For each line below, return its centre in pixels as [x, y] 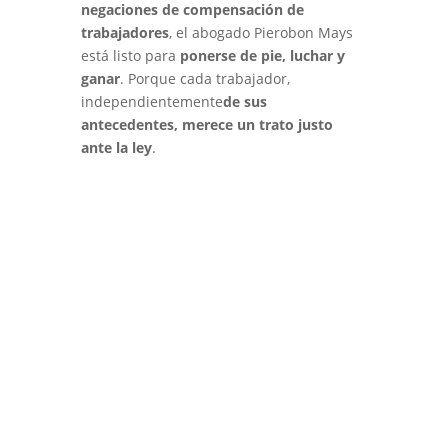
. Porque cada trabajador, [204, 78]
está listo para [130, 55]
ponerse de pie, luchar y [262, 55]
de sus [244, 101]
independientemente [151, 101]
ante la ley [116, 147]
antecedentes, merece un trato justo [206, 124]
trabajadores [124, 32]
